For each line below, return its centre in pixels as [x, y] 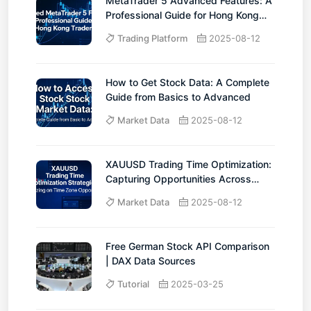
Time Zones [132, 193]
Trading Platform [152, 38]
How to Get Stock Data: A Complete [187, 82]
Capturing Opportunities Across [178, 178]
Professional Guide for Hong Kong [182, 15]
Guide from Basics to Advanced [178, 96]
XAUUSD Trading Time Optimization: [188, 164]
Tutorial [133, 284]
